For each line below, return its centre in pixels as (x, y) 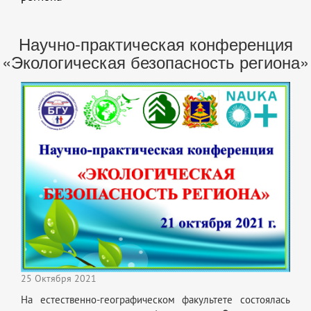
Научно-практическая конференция (155, 44)
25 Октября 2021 (59, 279)
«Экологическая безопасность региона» (155, 62)
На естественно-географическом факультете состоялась (155, 300)
